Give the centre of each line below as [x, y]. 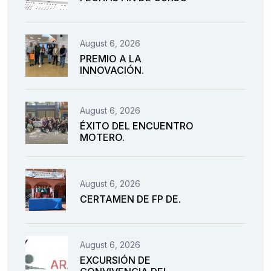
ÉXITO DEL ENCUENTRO [137, 126]
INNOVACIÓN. [112, 70]
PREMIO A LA [111, 59]
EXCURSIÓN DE [115, 260]
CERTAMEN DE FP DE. [130, 199]
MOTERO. [102, 138]
